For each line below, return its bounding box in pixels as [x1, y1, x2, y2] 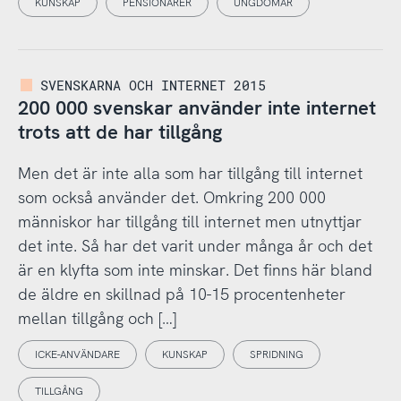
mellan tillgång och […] [17, 308, 176, 329]
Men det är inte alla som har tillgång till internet [17, 163, 363, 184]
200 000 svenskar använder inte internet [17, 94, 376, 121]
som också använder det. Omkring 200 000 [17, 187, 326, 209]
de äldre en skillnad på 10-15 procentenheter [17, 284, 346, 305]
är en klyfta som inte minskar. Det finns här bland [17, 260, 372, 281]
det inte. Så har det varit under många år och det [17, 235, 372, 257]
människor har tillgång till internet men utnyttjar [17, 211, 362, 233]
